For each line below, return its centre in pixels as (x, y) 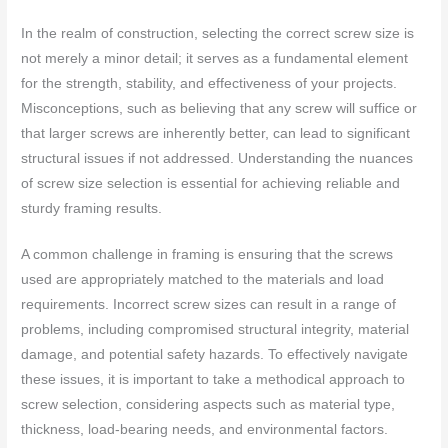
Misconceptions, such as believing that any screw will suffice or (219, 108)
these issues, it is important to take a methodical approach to (213, 380)
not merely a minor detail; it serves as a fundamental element (215, 58)
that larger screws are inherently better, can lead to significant (216, 133)
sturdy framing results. (92, 208)
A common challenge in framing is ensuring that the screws (207, 255)
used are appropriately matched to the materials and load (203, 280)
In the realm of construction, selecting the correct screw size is (218, 33)
